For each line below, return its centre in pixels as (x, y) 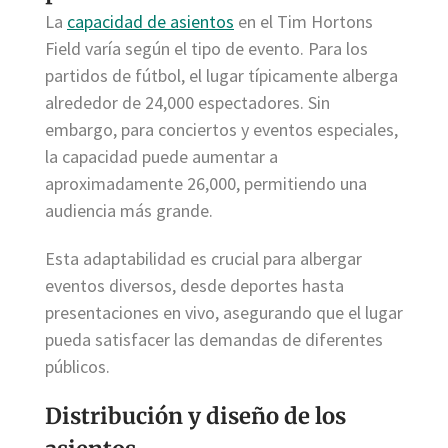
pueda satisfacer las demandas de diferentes (214, 339)
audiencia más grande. (129, 210)
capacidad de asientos (150, 21)
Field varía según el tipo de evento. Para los (206, 48)
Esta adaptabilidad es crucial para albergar (203, 258)
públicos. (77, 366)
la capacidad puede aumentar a (161, 156)
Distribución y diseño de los (195, 416)
